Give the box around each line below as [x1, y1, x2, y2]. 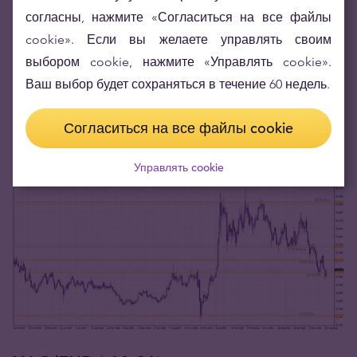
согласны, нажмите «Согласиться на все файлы [25, 10, 331, 25]
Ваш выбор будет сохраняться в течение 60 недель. [25, 76, 330, 92]
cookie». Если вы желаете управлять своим [25, 32, 331, 47]
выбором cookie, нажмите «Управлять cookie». [25, 54, 331, 69]
